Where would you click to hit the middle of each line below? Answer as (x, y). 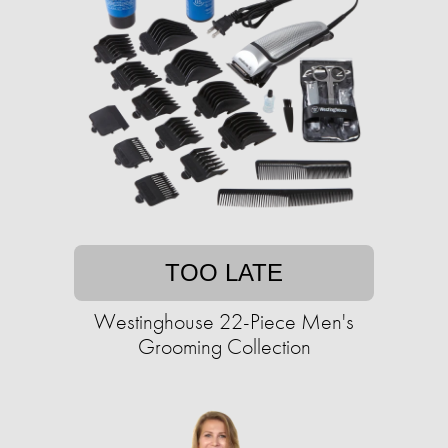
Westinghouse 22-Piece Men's (224, 322)
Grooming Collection (224, 347)
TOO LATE (224, 273)
